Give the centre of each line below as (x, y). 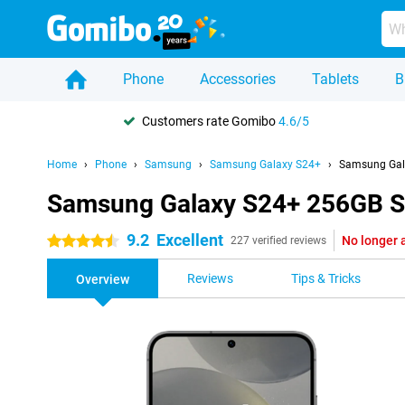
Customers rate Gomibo (210, 121)
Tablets (335, 79)
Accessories (238, 79)
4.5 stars (72, 241)
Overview (103, 279)
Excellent (190, 240)
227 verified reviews (278, 240)
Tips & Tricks (326, 278)
